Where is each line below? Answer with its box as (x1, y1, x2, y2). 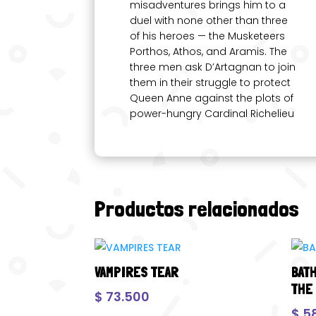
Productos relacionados (95, 196, 300, 221)
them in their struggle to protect (130, 75, 291, 90)
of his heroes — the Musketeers (130, 28, 286, 43)
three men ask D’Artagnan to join (130, 59, 296, 74)
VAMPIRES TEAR (95, 263, 179, 281)
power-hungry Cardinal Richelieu (130, 106, 295, 121)
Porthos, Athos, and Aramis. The (130, 44, 288, 59)
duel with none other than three (130, 13, 288, 28)
